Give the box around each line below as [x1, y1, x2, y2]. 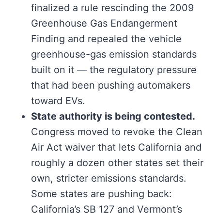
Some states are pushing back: [31, 188, 172, 200]
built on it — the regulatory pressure [31, 64, 197, 76]
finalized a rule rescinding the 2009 [31, 2, 194, 14]
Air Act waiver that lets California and [31, 141, 201, 154]
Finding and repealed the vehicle [31, 33, 182, 45]
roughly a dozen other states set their [31, 157, 203, 169]
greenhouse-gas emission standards [31, 48, 197, 61]
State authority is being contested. [31, 110, 195, 123]
